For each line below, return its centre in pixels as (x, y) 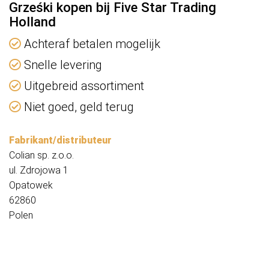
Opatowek (31, 186)
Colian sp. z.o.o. (41, 156)
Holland (32, 22)
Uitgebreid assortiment (83, 86)
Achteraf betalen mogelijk (91, 44)
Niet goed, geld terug (77, 107)
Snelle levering (62, 65)
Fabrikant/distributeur (60, 141)
